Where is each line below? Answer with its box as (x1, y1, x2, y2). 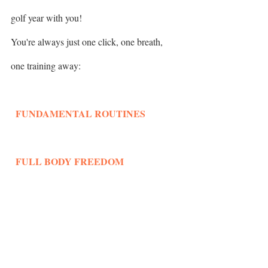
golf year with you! (11, 11, 84, 24)
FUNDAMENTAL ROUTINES (16, 106, 145, 120)
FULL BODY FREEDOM (16, 154, 124, 168)
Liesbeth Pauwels (11, 250, 77, 263)
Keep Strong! (11, 226, 62, 239)
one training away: (11, 59, 83, 72)
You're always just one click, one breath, (11, 35, 165, 48)
